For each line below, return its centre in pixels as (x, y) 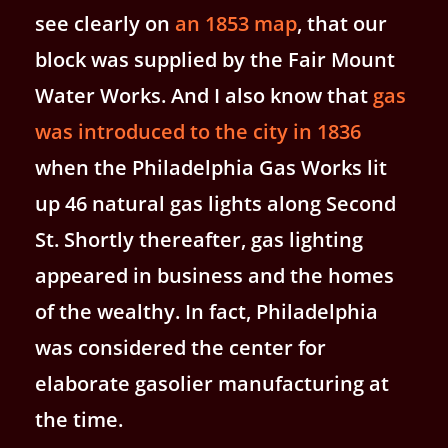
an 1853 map (236, 23)
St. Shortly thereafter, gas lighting (199, 239)
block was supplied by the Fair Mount (215, 59)
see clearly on (105, 23)
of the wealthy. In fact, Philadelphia (206, 311)
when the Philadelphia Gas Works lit (211, 167)
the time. (79, 419)
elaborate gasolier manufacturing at (212, 383)
